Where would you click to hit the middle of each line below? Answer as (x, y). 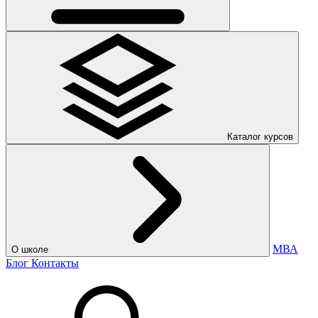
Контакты (55, 263)
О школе (30, 250)
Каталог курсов (260, 137)
